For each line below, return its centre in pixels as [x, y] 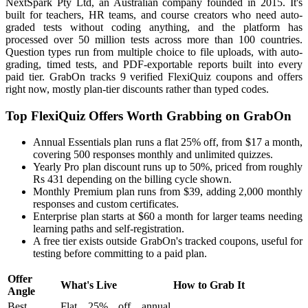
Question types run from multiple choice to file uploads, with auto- [154, 52]
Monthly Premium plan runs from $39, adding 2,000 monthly [168, 192]
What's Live [89, 285]
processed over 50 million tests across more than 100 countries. [154, 39]
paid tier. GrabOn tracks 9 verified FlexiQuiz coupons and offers [154, 76]
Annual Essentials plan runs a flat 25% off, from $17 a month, [168, 142]
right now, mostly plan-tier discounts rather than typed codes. [137, 89]
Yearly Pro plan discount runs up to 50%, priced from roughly [168, 167]
